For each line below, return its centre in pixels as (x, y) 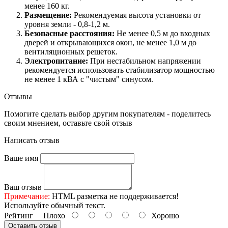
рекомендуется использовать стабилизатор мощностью (120, 70)
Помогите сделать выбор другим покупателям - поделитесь (107, 114)
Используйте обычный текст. (55, 206)
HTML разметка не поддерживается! (114, 196)
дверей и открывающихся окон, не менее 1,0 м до (110, 43)
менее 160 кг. (47, 6)
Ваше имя (21, 158)
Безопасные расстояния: (69, 34)
